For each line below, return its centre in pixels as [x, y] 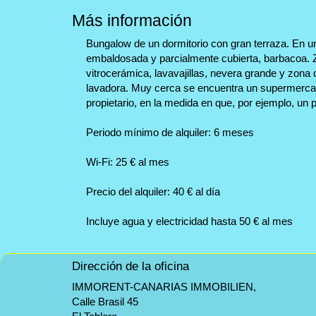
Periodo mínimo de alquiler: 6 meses [170, 132]
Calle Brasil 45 [105, 301]
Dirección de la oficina [130, 266]
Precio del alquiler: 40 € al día [153, 191]
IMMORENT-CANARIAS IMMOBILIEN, [164, 286]
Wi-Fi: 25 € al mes [128, 162]
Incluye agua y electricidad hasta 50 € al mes [189, 221]
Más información [132, 20]
